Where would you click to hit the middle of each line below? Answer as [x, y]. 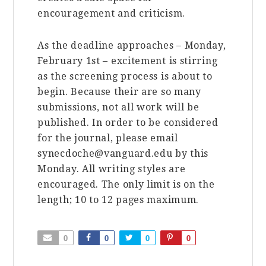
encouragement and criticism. [111, 13]
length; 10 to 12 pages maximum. [118, 199]
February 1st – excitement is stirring [128, 61]
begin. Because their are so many [119, 91]
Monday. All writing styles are [112, 169]
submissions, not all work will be [118, 107]
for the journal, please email [108, 138]
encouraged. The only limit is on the [126, 184]
